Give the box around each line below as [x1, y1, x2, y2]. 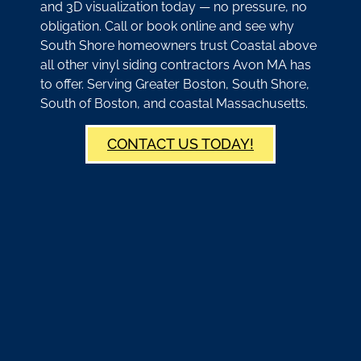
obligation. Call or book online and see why [40, 18, 294, 34]
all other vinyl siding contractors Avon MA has [40, 56, 311, 73]
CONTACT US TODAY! [107, 135, 254, 153]
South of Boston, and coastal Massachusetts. [40, 95, 308, 111]
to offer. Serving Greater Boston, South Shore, [40, 76, 309, 92]
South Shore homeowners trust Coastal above [40, 37, 317, 53]
